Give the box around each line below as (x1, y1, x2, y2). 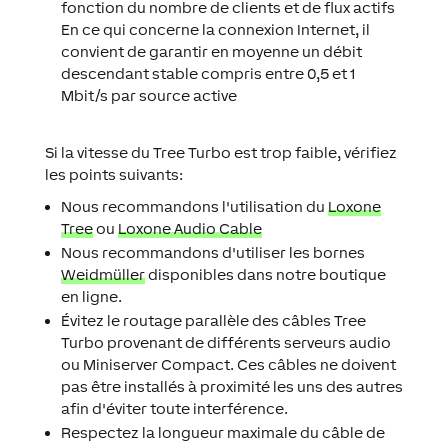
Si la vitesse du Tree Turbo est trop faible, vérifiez (44, 144, 397, 162)
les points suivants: (44, 166, 183, 184)
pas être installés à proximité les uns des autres (60, 378, 403, 396)
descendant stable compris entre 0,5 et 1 (60, 65, 355, 83)
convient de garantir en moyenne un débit (60, 43, 362, 61)
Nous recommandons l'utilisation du (60, 198, 328, 216)
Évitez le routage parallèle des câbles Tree (60, 312, 366, 330)
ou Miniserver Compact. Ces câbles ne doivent (60, 356, 396, 374)
